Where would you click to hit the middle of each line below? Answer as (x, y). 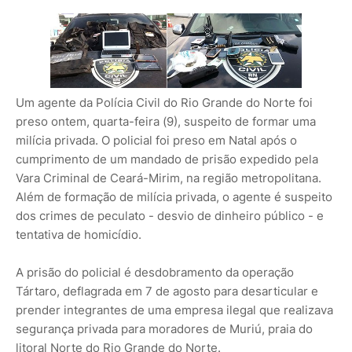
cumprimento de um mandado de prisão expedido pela (167, 159)
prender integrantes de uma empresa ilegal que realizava (174, 310)
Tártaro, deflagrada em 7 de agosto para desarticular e (167, 291)
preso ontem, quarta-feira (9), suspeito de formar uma (166, 121)
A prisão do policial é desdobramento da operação (155, 272)
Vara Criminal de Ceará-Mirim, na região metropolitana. (169, 178)
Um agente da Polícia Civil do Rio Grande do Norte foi (164, 102)
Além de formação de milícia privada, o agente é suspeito (174, 196)
